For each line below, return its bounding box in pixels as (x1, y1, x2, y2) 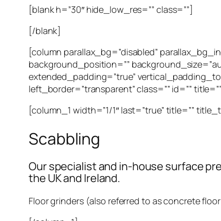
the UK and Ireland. (29, 171, 121, 186)
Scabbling (29, 127, 101, 149)
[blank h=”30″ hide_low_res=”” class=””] (29, 3, 193, 16)
